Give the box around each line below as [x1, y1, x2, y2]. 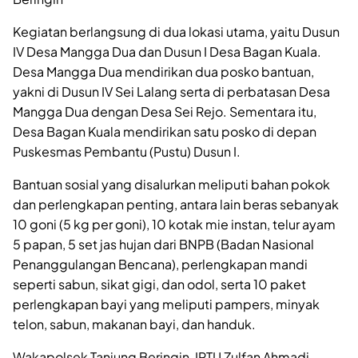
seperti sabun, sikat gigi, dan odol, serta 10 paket [13, 275, 306, 292]
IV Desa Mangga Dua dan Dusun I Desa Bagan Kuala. [13, 42, 321, 60]
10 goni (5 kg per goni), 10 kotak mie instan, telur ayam [13, 215, 336, 233]
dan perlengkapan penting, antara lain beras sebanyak [13, 195, 339, 213]
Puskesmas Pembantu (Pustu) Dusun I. [13, 142, 241, 160]
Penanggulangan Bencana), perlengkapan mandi [13, 255, 308, 272]
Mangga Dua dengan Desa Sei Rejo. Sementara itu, [13, 102, 316, 120]
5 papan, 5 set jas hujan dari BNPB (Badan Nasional [13, 235, 314, 253]
